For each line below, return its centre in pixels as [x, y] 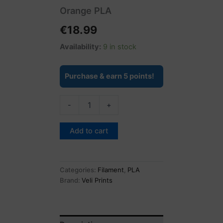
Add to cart [89, 131]
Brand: [71, 180]
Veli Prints [97, 180]
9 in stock [120, 47]
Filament [111, 170]
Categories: [79, 170]
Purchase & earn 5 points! [110, 76]
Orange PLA [86, 11]
